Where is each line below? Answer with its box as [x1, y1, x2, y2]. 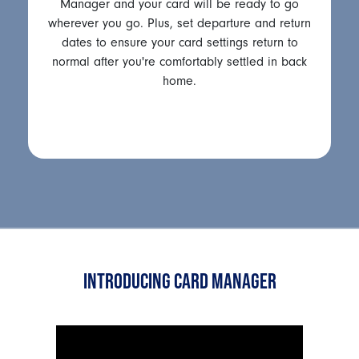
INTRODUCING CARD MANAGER [83, 268, 276, 292]
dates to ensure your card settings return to [61, 34, 298, 50]
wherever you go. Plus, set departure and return [48, 15, 311, 30]
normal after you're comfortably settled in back [52, 54, 307, 69]
